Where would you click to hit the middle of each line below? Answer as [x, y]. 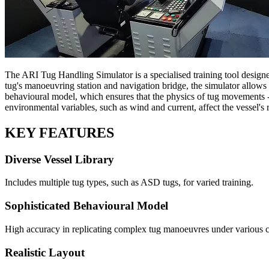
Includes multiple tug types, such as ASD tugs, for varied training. [129, 183]
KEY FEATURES [59, 132]
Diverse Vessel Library [59, 159]
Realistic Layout [45, 252]
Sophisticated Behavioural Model [86, 206]
